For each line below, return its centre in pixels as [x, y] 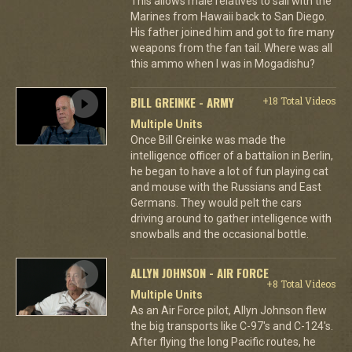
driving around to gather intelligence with [231, 218]
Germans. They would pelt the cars [216, 202]
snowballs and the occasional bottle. [219, 234]
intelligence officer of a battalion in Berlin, [231, 155]
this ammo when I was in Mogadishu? [222, 63]
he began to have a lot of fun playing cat [229, 171]
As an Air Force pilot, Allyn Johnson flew [228, 310]
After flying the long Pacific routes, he [223, 341]
